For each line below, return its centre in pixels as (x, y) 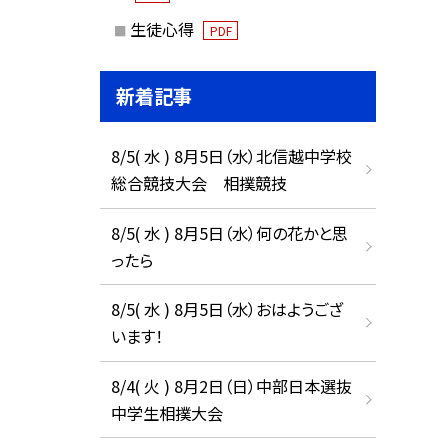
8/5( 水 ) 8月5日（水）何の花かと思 (229, 232)
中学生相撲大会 (166, 412)
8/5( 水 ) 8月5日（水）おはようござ (226, 309)
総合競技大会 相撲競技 (198, 183)
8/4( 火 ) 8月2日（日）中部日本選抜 (231, 385)
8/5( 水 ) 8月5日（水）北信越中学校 (231, 156)
